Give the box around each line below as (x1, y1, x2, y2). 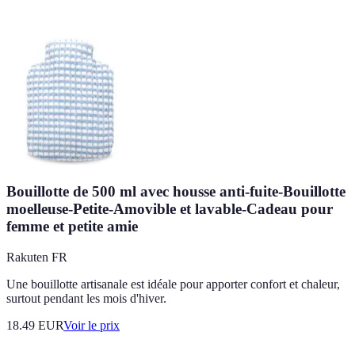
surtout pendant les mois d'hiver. (6, 291, 166, 305)
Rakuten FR (6, 250, 67, 264)
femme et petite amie (6, 217, 138, 235)
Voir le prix (63, 318, 120, 332)
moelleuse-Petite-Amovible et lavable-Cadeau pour (6, 200, 333, 217)
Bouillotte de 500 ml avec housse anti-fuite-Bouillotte (6, 182, 345, 200)
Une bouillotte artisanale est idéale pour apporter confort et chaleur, (6, 277, 340, 291)
